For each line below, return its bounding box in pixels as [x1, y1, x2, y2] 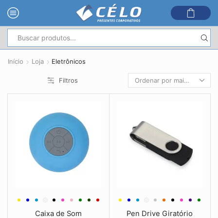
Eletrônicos [52, 57, 86, 65]
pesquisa [111, 57, 140, 66]
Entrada [111, 38, 136, 46]
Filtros [59, 76, 78, 84]
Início [8, 57, 23, 65]
